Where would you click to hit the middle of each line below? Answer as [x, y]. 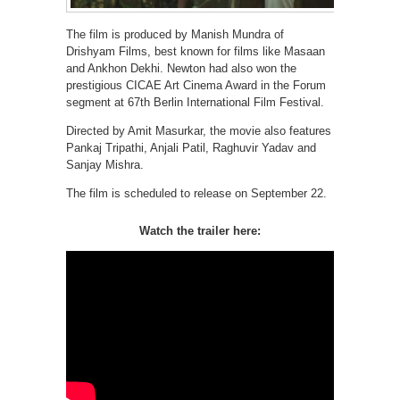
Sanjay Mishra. [105, 164]
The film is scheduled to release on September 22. [196, 193]
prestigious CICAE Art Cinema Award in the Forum [196, 85]
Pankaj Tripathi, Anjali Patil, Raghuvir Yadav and [191, 147]
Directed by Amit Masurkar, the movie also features [199, 130]
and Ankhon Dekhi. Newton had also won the [181, 68]
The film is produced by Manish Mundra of [175, 34]
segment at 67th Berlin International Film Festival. [195, 102]
